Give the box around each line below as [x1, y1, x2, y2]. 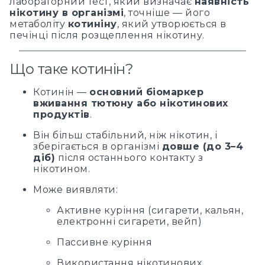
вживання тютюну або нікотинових [33, 97, 228, 109]
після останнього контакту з [55, 151, 203, 163]
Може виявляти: [33, 183, 118, 195]
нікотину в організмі [9, 7, 124, 18]
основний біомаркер [89, 86, 203, 98]
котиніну [67, 18, 117, 30]
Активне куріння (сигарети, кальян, [57, 204, 243, 216]
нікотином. [33, 163, 90, 174]
